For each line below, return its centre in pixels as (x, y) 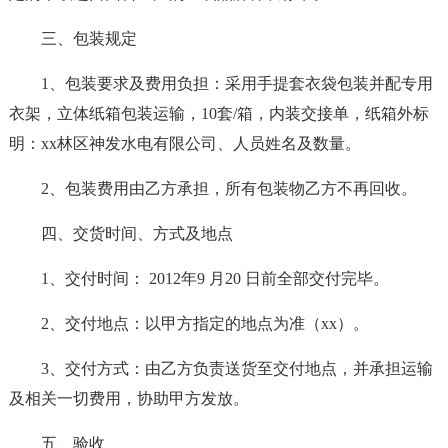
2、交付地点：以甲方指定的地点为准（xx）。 (204, 323)
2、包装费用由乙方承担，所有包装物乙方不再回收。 (228, 188)
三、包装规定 (88, 38)
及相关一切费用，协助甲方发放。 (128, 398)
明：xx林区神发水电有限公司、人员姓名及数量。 (184, 143)
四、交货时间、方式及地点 (136, 233)
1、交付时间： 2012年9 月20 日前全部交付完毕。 (214, 278)
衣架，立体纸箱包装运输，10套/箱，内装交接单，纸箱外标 (218, 113)
